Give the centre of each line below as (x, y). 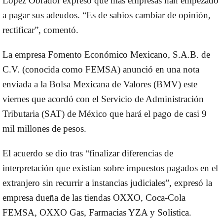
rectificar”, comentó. (40, 30)
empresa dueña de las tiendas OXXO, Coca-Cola (94, 197)
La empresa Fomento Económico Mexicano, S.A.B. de (106, 54)
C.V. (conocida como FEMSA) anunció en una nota (101, 69)
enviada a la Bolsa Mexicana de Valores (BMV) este (100, 84)
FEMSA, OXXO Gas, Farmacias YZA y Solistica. (97, 212)
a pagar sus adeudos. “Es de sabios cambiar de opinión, (107, 15)
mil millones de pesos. (44, 128)
